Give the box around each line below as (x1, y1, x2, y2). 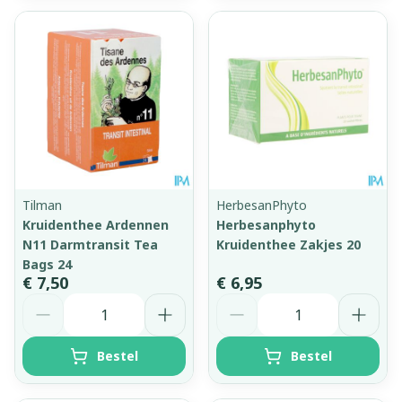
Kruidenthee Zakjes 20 (216, 235, 361, 253)
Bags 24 (22, 255, 72, 273)
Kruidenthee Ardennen (22, 215, 169, 233)
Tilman (22, 196, 62, 214)
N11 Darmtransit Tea (22, 235, 158, 253)
